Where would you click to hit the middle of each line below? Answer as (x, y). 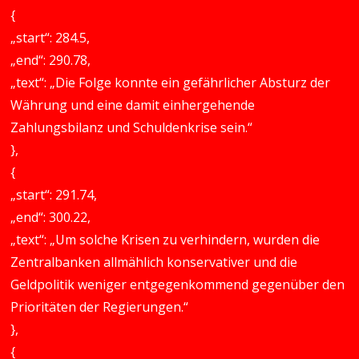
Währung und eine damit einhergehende (133, 105)
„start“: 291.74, (54, 195)
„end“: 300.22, (51, 217)
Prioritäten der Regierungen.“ (100, 307)
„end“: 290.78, (51, 60)
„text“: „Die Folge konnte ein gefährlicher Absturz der (171, 83)
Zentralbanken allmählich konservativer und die (154, 262)
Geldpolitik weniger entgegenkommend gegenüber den (178, 284)
